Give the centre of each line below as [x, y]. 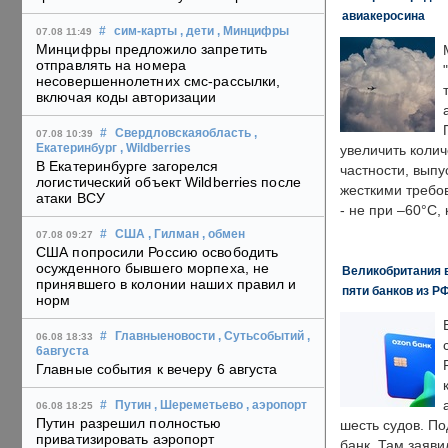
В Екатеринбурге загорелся [127, 166]
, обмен [223, 234]
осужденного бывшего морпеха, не [153, 268]
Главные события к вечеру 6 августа [157, 369]
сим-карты [145, 31]
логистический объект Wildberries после [168, 182]
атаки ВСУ [70, 198]
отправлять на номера [111, 65]
